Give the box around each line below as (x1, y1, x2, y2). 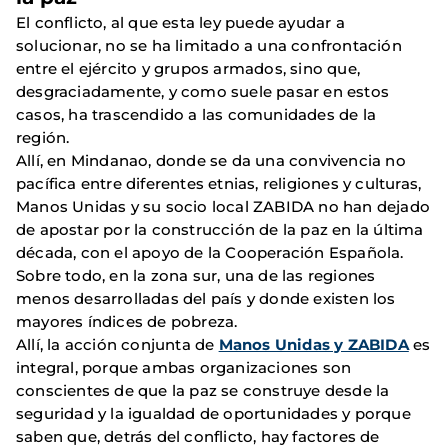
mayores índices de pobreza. (16, 312, 238, 331)
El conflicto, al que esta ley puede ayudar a (16, 13, 345, 32)
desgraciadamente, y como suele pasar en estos (16, 82, 390, 101)
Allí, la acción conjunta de (16, 335, 219, 354)
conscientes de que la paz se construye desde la (16, 381, 390, 400)
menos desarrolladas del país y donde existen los (16, 289, 396, 308)
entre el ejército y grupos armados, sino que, (16, 59, 361, 78)
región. (16, 128, 70, 147)
